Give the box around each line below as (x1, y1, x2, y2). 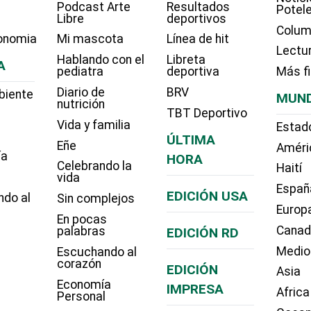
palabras (56, 224, 106, 239)
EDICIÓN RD (166, 224, 239, 241)
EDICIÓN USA (166, 187, 248, 204)
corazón (56, 256, 101, 271)
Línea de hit (166, 32, 229, 47)
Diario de (56, 85, 105, 100)
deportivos (166, 11, 226, 26)
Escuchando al (56, 244, 137, 259)
